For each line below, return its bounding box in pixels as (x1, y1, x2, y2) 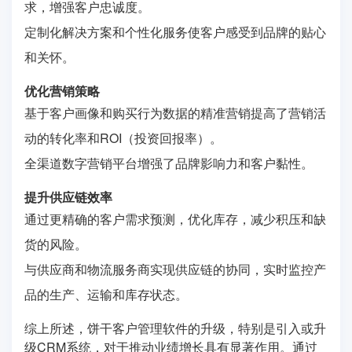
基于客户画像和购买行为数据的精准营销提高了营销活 (24, 103, 326, 122)
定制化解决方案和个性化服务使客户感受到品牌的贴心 (24, 22, 326, 41)
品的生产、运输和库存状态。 (24, 284, 188, 303)
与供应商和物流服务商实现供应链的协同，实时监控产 (24, 259, 326, 278)
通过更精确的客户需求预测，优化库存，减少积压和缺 (24, 209, 326, 228)
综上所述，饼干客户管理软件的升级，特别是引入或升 (24, 318, 326, 337)
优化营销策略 (24, 81, 100, 100)
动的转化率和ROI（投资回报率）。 (24, 128, 222, 147)
